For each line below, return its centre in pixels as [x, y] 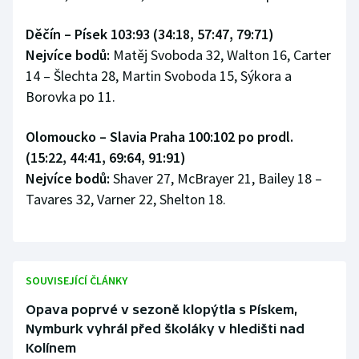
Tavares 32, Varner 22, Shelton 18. [126, 200]
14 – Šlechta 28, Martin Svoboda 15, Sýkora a [159, 76]
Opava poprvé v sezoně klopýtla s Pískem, [162, 310]
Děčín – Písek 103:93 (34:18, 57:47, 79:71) [150, 34]
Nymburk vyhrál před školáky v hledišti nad [165, 329]
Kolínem [51, 348]
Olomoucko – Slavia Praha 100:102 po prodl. [159, 137]
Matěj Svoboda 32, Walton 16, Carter [220, 55]
